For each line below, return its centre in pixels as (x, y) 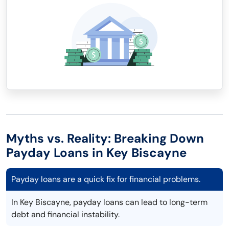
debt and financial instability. (65, 215)
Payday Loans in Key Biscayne (96, 153)
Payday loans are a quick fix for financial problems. (106, 179)
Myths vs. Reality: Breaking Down (105, 139)
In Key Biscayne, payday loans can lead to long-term (109, 202)
